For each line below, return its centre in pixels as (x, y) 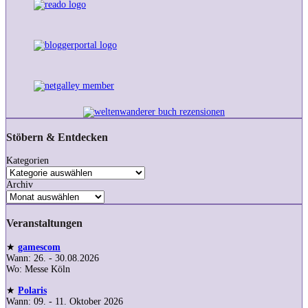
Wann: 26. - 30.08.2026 (53, 258)
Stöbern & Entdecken (57, 137)
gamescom (39, 247)
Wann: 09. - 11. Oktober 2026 (65, 301)
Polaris (32, 290)
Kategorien (27, 161)
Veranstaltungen (44, 223)
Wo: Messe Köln (38, 269)
